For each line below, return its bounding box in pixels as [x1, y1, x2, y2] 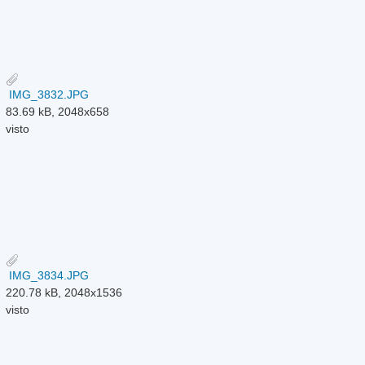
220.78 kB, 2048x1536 [6, 285, 123, 299]
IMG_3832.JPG [6, 87, 90, 101]
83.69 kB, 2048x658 [6, 104, 110, 118]
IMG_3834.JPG [6, 268, 90, 282]
